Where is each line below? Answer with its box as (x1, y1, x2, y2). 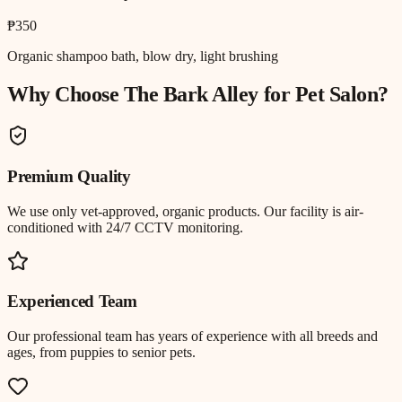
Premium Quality (7, 166, 131, 186)
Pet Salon (294, 83, 379, 107)
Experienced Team (7, 292, 138, 311)
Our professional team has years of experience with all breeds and (7, 328, 378, 345)
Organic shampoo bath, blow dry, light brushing (7, 48, 278, 65)
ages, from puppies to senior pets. (7, 345, 196, 361)
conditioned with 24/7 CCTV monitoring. (7, 219, 243, 235)
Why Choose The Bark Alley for (7, 83, 295, 107)
